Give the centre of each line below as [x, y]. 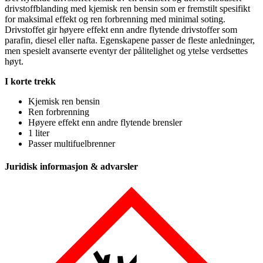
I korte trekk [30, 81]
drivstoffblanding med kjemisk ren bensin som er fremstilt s [114, 8]
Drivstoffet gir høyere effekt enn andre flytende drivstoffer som [121, 29]
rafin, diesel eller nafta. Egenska [73, 40]
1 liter [39, 133]
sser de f [176, 40]
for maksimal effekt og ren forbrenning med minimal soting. [115, 19]
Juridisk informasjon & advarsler [71, 167]
